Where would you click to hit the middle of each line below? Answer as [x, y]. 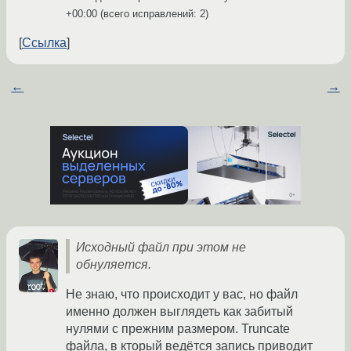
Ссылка [44, 43]
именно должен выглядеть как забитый [179, 312]
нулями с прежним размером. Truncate [178, 329]
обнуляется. [114, 265]
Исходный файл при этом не [161, 248]
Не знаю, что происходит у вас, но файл [182, 295]
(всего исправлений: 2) [153, 14]
